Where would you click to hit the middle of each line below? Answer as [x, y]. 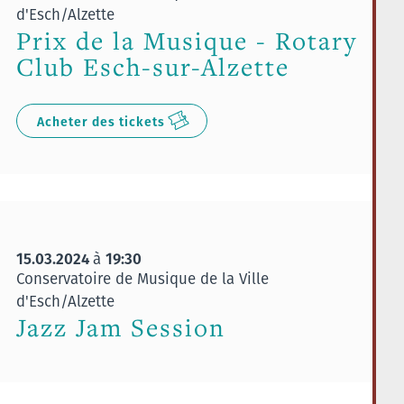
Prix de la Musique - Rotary [186, 41]
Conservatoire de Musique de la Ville [142, 278]
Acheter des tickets [101, 121]
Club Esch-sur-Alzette [152, 67]
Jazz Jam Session [120, 327]
